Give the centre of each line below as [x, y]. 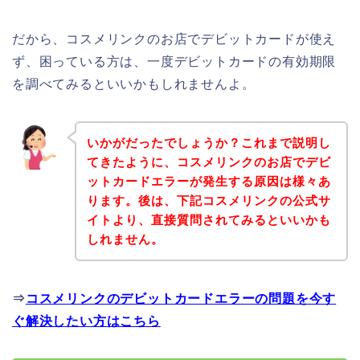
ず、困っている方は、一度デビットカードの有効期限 [174, 62]
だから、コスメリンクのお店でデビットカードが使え [174, 39]
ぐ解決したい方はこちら [86, 321]
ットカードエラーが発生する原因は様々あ [209, 181]
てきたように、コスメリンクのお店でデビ [209, 162]
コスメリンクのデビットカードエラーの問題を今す [181, 298]
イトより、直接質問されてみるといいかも [209, 219]
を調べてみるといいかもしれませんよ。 [134, 84]
